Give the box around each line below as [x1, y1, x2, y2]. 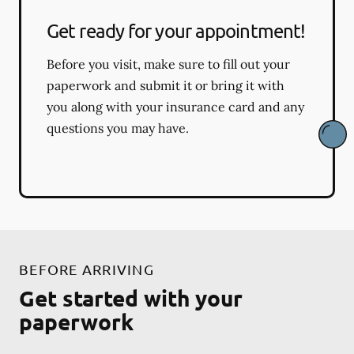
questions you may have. [47, 119, 189, 136]
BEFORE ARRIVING [19, 260, 154, 277]
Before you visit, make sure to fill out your [47, 55, 290, 72]
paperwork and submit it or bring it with [47, 77, 284, 93]
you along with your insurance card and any [47, 98, 304, 115]
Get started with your [19, 283, 243, 311]
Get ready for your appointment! [47, 18, 306, 42]
